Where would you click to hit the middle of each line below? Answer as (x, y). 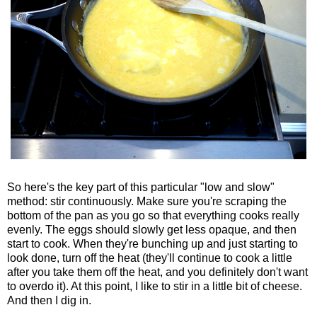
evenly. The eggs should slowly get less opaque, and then (152, 230)
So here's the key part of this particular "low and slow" (141, 188)
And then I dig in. (51, 301)
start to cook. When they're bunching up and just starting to (152, 244)
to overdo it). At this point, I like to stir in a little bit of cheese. (155, 287)
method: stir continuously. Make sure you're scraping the (147, 202)
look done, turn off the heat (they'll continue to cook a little (150, 258)
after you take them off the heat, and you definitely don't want (157, 272)
